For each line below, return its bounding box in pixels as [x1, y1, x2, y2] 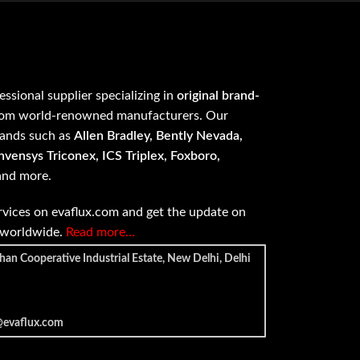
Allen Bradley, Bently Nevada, [74, 129, 243, 142]
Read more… [66, 226, 136, 239]
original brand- [177, 89, 260, 102]
